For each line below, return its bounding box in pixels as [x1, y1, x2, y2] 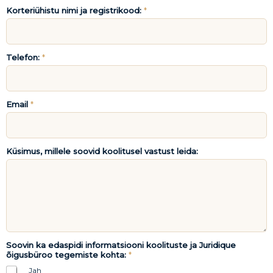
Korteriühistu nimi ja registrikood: [6, 5, 144, 15]
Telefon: [6, 52, 42, 62]
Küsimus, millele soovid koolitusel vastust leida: [6, 146, 198, 156]
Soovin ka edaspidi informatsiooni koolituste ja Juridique [6, 239, 236, 250]
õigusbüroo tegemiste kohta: [6, 249, 129, 260]
